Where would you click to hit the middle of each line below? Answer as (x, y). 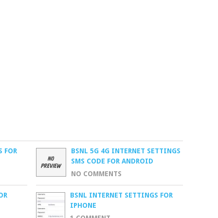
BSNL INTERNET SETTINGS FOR (122, 195)
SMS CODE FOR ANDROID (112, 161)
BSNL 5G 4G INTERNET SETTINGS (126, 151)
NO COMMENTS (97, 173)
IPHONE (83, 205)
